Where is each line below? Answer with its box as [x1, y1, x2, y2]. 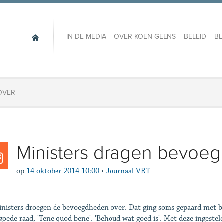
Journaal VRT [105, 166, 150, 176]
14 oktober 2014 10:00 [26, 166, 99, 176]
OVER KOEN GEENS [113, 32, 176, 41]
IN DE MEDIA [66, 32, 106, 41]
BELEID [183, 32, 206, 41]
